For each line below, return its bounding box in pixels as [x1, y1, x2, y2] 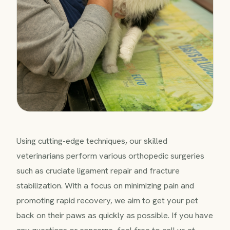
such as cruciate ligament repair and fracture [16, 165, 180, 177]
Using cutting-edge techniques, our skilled [16, 135, 167, 147]
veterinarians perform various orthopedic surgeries [16, 150, 204, 162]
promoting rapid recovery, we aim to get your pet [16, 195, 198, 206]
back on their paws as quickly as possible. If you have [16, 209, 213, 221]
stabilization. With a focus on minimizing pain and [16, 180, 194, 191]
